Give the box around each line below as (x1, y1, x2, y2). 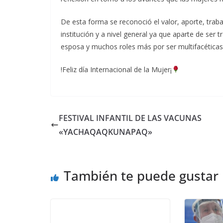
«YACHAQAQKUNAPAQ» (59, 126, 152, 137)
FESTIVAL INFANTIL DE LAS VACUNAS (59, 112, 202, 123)
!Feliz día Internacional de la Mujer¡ (61, 64, 172, 74)
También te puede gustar (64, 166, 219, 185)
